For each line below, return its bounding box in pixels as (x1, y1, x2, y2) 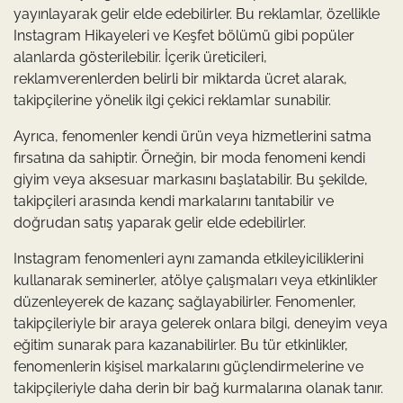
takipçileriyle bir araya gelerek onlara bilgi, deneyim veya (13, 315, 388, 333)
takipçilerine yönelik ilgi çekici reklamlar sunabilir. (13, 92, 331, 110)
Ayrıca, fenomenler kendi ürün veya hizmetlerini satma (13, 128, 372, 146)
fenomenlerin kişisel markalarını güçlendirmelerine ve (13, 358, 363, 376)
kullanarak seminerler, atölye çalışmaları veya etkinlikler (13, 272, 378, 290)
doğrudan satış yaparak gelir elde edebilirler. (13, 214, 306, 232)
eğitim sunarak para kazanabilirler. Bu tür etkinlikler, (13, 336, 348, 354)
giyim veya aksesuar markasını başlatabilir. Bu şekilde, (13, 171, 368, 189)
